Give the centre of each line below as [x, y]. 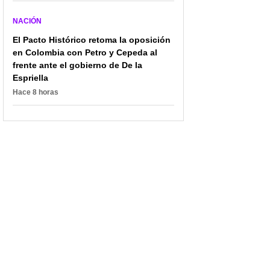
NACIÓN [27, 21]
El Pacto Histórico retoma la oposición [92, 39]
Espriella [30, 77]
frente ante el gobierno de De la [77, 65]
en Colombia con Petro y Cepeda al [85, 52]
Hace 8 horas [36, 92]
